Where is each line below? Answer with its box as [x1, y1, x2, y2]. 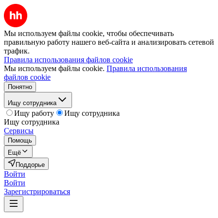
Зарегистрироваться [4, 187, 70, 196]
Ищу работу [14, 109, 54, 117]
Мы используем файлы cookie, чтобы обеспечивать [4, 29, 174, 37]
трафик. [4, 47, 30, 55]
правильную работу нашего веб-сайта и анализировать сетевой [4, 38, 214, 46]
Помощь [8, 137, 32, 144]
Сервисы [4, 127, 34, 135]
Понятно [8, 83, 32, 91]
